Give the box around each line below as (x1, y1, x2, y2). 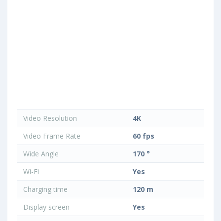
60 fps (133, 131, 154, 141)
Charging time (21, 184, 68, 194)
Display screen (21, 202, 70, 212)
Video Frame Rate (21, 131, 80, 141)
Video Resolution (21, 113, 77, 123)
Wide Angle (21, 149, 59, 158)
